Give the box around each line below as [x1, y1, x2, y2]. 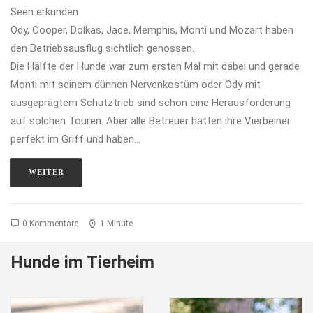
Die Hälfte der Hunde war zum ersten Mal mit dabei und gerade [10, 59, 300, 73]
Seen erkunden [10, 5, 78, 18]
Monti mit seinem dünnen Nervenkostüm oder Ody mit [10, 78, 261, 91]
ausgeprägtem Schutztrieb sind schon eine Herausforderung [10, 96, 291, 109]
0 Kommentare [22, 218, 78, 228]
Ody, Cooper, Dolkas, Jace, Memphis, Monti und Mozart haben [10, 23, 293, 36]
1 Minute [100, 218, 133, 228]
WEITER [28, 168, 65, 177]
